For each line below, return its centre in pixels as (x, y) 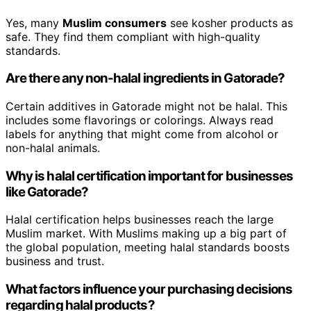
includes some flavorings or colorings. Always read (140, 120)
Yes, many (34, 23)
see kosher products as (230, 23)
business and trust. (55, 261)
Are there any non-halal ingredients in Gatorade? (145, 78)
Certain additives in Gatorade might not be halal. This (146, 106)
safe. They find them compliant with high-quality (133, 36)
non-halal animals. (53, 148)
